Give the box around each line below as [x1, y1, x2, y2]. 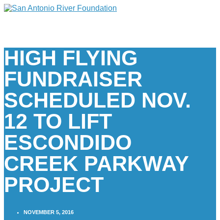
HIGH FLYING [4, 46, 137, 70]
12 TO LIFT [4, 109, 112, 133]
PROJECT [4, 172, 104, 196]
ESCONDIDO [4, 130, 132, 154]
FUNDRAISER [4, 67, 142, 91]
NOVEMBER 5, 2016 [24, 209, 74, 215]
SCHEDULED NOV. [4, 88, 191, 112]
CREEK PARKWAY [4, 151, 189, 175]
